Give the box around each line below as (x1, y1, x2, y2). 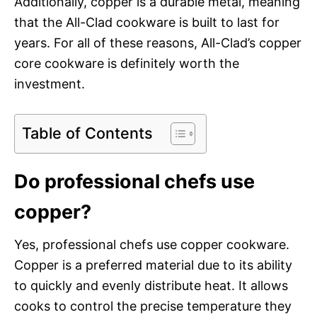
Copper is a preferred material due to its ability (14, 257, 292, 272)
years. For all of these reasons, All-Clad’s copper (14, 35, 301, 50)
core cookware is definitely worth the (14, 55, 239, 71)
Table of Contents (22, 123, 153, 142)
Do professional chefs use (14, 169, 255, 193)
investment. (14, 76, 85, 91)
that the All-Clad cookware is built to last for (14, 14, 279, 30)
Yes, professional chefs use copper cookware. (14, 236, 289, 252)
